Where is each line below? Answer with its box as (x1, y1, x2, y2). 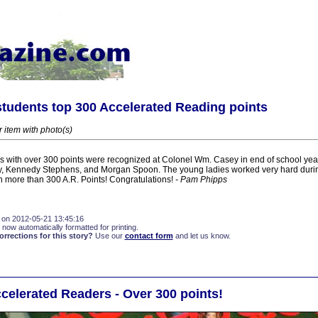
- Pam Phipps (175, 175, 227, 185)
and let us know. (172, 231, 231, 240)
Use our (92, 231, 125, 240)
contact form (124, 231, 173, 240)
